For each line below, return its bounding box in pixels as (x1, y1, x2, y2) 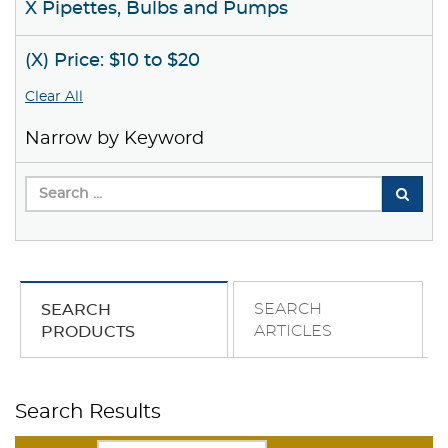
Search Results (15, 402, 161, 423)
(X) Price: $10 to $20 (25, 52, 200, 71)
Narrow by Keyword (25, 130, 204, 149)
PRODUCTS (41, 324, 135, 341)
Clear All (25, 90, 83, 105)
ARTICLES (253, 323, 332, 340)
